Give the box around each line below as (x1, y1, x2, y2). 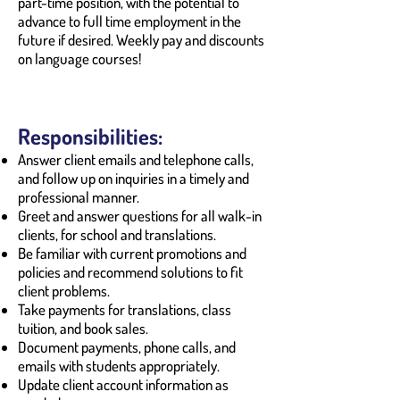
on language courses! (18, 48, 141, 68)
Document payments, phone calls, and (18, 337, 236, 356)
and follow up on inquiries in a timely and (18, 168, 249, 187)
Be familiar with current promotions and (18, 243, 246, 262)
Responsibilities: (18, 121, 162, 150)
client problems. (18, 280, 110, 300)
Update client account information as (18, 374, 229, 394)
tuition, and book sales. (18, 318, 148, 337)
